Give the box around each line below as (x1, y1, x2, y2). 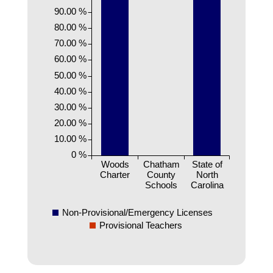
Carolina (190, 179, 224, 190)
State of (191, 158, 223, 169)
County (147, 169, 175, 180)
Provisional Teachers (99, 219, 182, 230)
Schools (145, 179, 177, 190)
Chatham (143, 158, 180, 169)
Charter (100, 169, 130, 180)
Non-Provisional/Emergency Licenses (62, 207, 213, 218)
